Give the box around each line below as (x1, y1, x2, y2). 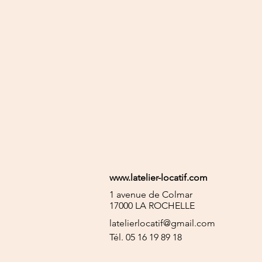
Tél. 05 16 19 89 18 (109, 232, 182, 243)
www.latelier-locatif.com (109, 172, 208, 183)
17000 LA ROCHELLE (109, 200, 195, 211)
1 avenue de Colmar (109, 189, 192, 200)
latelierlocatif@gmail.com (109, 218, 215, 229)
